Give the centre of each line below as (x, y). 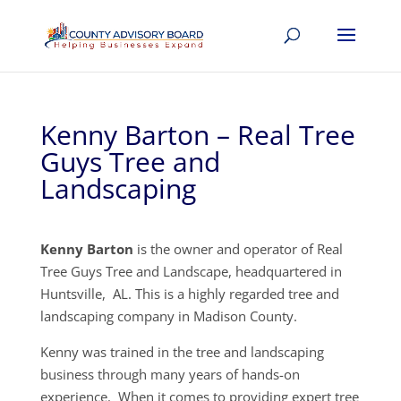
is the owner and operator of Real (238, 249)
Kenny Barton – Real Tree (197, 135)
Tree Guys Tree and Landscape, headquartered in (191, 271)
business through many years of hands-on (170, 374)
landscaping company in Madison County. (168, 316)
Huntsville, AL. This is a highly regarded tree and (189, 294)
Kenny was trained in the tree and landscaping (182, 352)
